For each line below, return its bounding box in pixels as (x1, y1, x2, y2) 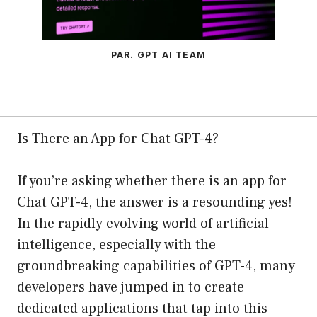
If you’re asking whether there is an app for (17, 172, 287, 191)
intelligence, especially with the (17, 236, 216, 255)
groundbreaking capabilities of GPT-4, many (17, 257, 295, 276)
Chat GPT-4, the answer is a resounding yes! (17, 193, 292, 212)
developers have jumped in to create (17, 278, 244, 297)
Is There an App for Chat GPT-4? (17, 129, 219, 149)
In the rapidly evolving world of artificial (17, 214, 269, 234)
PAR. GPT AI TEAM (110, 50, 207, 61)
